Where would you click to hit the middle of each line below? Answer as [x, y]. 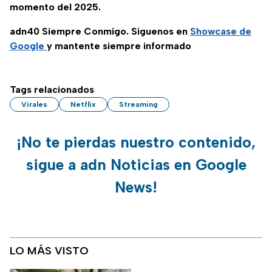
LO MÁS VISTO [49, 251]
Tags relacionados [52, 90]
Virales [34, 105]
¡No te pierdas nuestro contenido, [136, 142]
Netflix [83, 105]
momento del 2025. [55, 7]
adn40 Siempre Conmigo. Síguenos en [100, 32]
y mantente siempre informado [119, 46]
